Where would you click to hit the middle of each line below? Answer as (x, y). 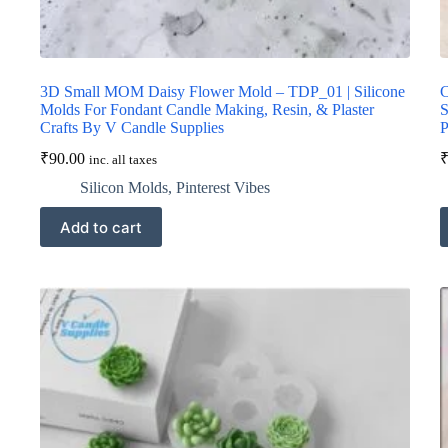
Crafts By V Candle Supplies (132, 128)
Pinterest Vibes (223, 188)
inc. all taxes (123, 160)
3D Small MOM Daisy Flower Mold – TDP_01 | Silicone (222, 92)
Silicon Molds (124, 188)
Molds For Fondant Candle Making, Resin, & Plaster (207, 110)
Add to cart (101, 227)
